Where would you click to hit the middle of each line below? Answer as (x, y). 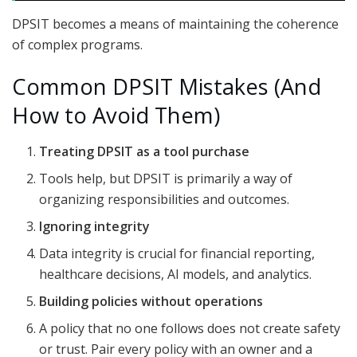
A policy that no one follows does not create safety (190, 328)
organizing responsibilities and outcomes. (165, 199)
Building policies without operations (151, 301)
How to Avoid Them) (116, 116)
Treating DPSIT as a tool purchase (145, 151)
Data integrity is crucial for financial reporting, (177, 253)
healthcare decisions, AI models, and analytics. (176, 274)
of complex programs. (77, 44)
